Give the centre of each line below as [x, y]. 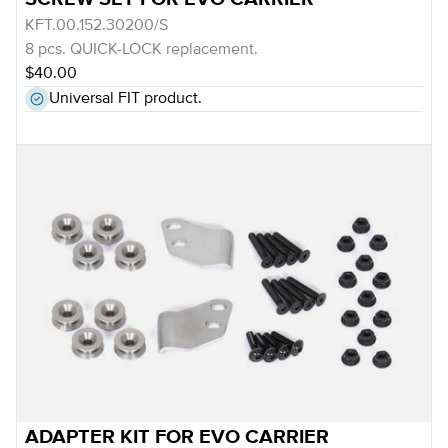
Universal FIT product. [125, 99]
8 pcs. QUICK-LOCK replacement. [141, 50]
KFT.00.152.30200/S [96, 26]
